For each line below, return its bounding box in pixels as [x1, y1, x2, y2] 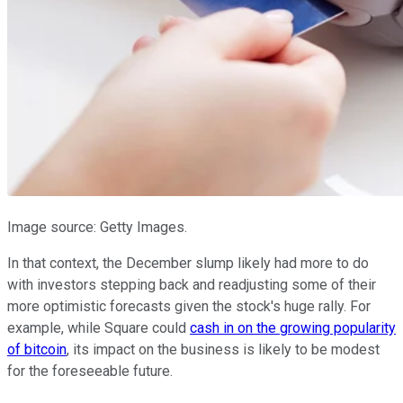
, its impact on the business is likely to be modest [67, 341, 380, 359]
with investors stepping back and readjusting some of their [7, 276, 376, 294]
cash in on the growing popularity [190, 319, 396, 337]
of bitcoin [7, 341, 67, 359]
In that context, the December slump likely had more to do [7, 255, 369, 273]
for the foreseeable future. [7, 363, 173, 381]
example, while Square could [7, 319, 190, 337]
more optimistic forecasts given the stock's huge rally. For [7, 298, 371, 316]
